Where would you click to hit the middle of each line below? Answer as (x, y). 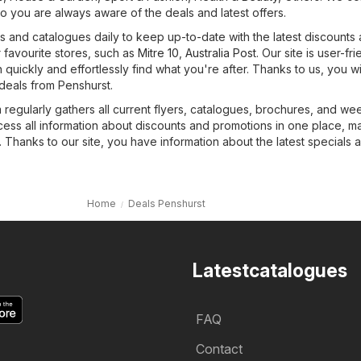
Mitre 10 (158, 53)
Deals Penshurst (167, 204)
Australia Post (221, 53)
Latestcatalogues (270, 271)
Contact (219, 349)
